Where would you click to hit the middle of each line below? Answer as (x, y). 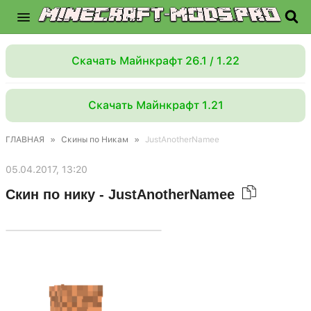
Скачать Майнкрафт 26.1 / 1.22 (155, 61)
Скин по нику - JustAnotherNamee (122, 194)
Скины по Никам (95, 140)
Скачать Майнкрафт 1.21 (155, 105)
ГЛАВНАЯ (25, 140)
